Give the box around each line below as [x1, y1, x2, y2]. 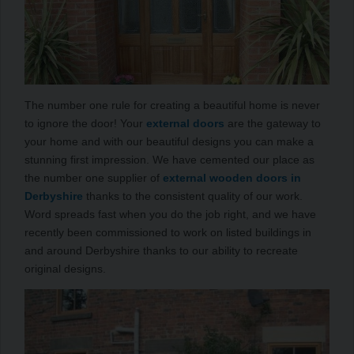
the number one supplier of [24, 171, 163, 184]
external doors [146, 116, 224, 130]
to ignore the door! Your [24, 116, 146, 130]
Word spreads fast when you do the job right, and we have [24, 207, 316, 220]
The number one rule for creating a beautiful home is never [24, 98, 320, 111]
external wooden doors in [163, 171, 301, 184]
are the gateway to [224, 116, 321, 130]
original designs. [24, 262, 106, 275]
